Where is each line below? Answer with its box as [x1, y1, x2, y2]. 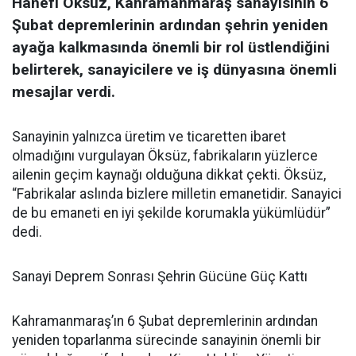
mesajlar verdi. [12, 83, 115, 101]
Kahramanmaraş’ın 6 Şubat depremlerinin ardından [12, 313, 318, 329]
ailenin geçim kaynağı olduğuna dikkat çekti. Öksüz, [12, 167, 326, 183]
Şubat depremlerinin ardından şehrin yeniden [12, 16, 328, 34]
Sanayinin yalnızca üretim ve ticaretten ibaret [12, 129, 286, 145]
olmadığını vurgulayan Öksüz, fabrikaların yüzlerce [12, 148, 318, 164]
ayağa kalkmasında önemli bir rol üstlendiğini [12, 38, 330, 56]
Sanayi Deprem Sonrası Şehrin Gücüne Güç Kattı [12, 269, 308, 284]
